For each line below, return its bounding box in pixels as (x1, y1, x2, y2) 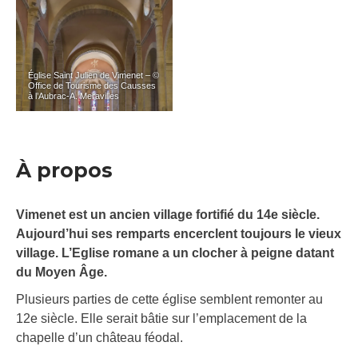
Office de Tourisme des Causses (28, 81, 156, 91)
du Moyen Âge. (16, 265, 107, 280)
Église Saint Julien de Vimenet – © (28, 70, 159, 81)
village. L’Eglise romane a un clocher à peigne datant (16, 246, 334, 261)
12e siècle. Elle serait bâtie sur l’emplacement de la (16, 312, 307, 326)
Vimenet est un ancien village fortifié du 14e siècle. (16, 208, 320, 222)
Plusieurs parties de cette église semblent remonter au (16, 292, 323, 307)
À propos (16, 158, 113, 183)
